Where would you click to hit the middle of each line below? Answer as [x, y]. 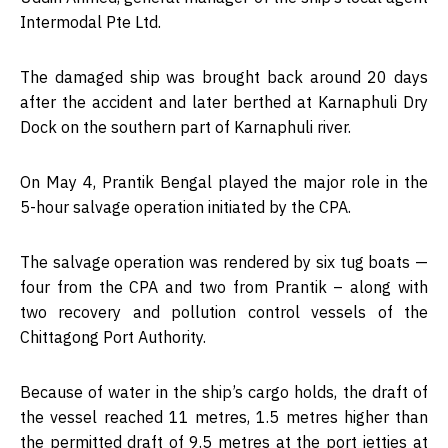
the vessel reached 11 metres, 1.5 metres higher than [224, 416]
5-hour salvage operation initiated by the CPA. [185, 206]
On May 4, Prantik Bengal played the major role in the [224, 181]
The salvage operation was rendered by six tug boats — [224, 261]
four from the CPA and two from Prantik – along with [224, 286]
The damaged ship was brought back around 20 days [224, 76]
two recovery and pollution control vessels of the [224, 311]
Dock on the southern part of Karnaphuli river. [185, 126]
